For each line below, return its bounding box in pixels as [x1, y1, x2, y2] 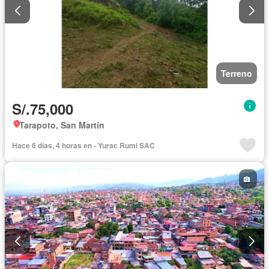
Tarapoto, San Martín [19, 119, 104, 131]
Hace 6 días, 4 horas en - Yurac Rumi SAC [12, 140, 155, 151]
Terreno [221, 67, 252, 80]
